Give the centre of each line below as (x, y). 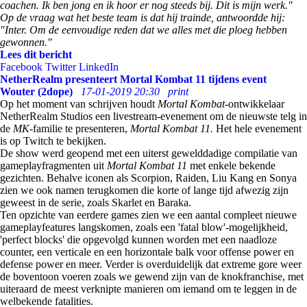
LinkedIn (99, 67)
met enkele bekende (233, 165)
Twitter (61, 67)
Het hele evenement (259, 128)
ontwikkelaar (256, 104)
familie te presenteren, (82, 128)
